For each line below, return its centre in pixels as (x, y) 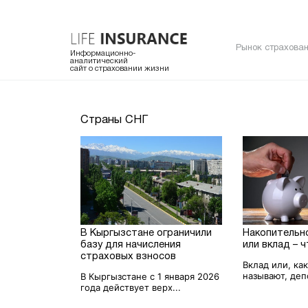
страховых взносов (129, 256)
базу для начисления (131, 245)
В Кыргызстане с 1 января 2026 (150, 276)
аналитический (99, 61)
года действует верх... (131, 287)
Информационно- (103, 53)
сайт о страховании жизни (120, 68)
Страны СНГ (114, 120)
